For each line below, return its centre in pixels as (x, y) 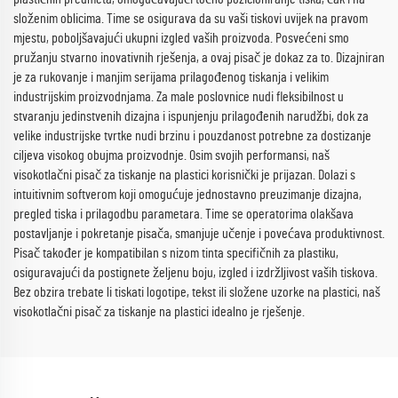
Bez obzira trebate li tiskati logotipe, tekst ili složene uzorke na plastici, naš (197, 292)
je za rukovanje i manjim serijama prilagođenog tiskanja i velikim (171, 77)
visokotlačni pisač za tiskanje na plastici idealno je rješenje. (159, 312)
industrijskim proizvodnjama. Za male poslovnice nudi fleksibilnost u (179, 97)
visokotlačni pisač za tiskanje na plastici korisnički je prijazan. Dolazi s (184, 175)
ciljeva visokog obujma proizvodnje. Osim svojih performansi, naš (171, 155)
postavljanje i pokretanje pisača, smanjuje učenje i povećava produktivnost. (199, 234)
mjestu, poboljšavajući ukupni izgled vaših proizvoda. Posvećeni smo (181, 38)
